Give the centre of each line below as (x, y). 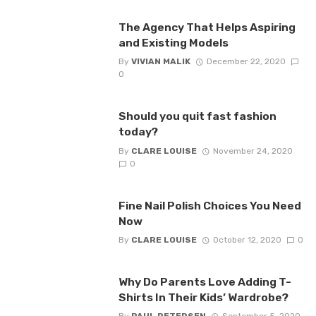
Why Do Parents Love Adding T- (205, 282)
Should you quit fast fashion (197, 116)
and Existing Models (173, 43)
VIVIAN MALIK (160, 62)
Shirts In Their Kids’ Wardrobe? (203, 298)
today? (139, 132)
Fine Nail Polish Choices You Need (209, 205)
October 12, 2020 (247, 240)
